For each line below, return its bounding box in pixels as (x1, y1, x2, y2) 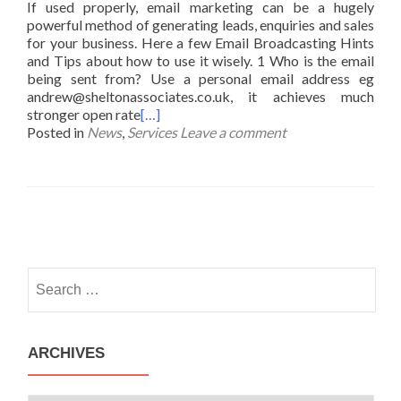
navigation (26, 245, 159, 275)
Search (27, 269, 68, 286)
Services (127, 124, 177, 141)
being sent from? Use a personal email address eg (27, 70, 374, 87)
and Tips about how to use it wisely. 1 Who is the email (27, 52, 374, 69)
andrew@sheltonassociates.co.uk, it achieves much (27, 88, 374, 105)
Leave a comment (180, 124, 286, 141)
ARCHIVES (28, 345, 105, 362)
